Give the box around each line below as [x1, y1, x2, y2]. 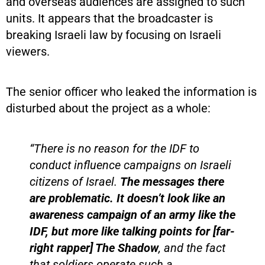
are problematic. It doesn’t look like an [30, 190, 225, 205]
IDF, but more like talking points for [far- [30, 224, 235, 238]
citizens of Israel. [30, 174, 120, 189]
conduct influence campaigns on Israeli [30, 157, 231, 172]
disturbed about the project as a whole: [6, 101, 211, 115]
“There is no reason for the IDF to [30, 141, 199, 156]
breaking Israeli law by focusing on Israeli [6, 27, 221, 42]
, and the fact [159, 240, 225, 255]
